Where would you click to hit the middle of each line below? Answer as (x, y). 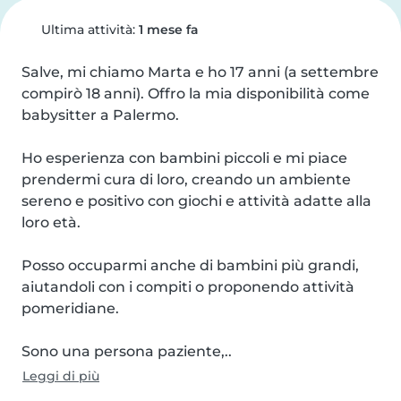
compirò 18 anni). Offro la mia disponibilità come (196, 94)
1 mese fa (168, 30)
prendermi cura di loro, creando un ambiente (186, 179)
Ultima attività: (88, 30)
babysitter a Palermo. (100, 115)
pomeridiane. (70, 308)
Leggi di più (61, 376)
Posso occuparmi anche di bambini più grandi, (190, 265)
